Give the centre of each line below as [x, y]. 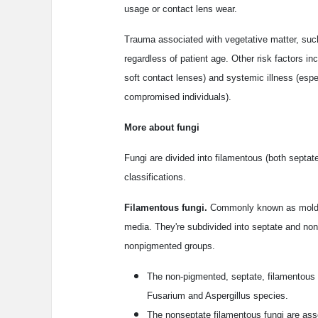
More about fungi [162, 128]
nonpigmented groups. [170, 246]
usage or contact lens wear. [181, 9]
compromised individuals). [178, 97]
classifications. [155, 177]
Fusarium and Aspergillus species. [218, 296]
